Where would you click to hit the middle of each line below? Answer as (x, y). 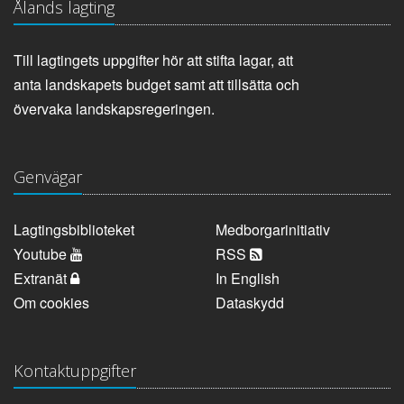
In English (248, 279)
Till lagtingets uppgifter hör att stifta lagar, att (153, 60)
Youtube (42, 254)
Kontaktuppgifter (75, 371)
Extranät (42, 279)
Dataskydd (250, 303)
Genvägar (48, 177)
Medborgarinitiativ (273, 230)
